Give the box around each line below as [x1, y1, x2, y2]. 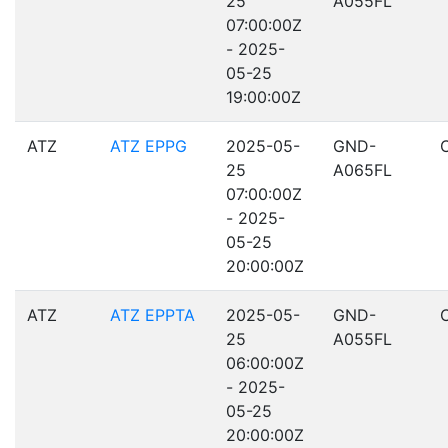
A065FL [333, 160, 392, 180]
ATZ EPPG [110, 136, 187, 156]
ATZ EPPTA [110, 305, 195, 325]
